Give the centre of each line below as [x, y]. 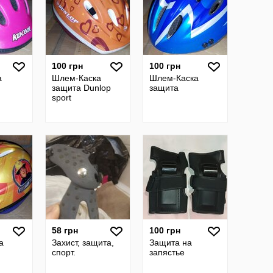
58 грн [65, 230]
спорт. [64, 252]
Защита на [171, 243]
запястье [167, 252]
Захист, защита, [83, 243]
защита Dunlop [81, 88]
